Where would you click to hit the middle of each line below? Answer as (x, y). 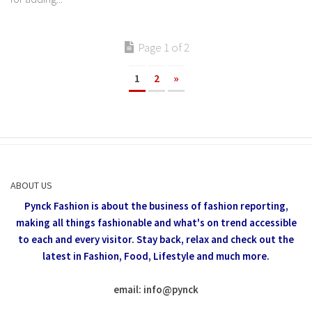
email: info (138, 290)
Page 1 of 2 (163, 48)
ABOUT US (31, 186)
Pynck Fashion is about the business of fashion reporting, (156, 206)
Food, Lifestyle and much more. (197, 256)
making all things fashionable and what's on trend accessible (156, 223)
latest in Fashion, (82, 256)
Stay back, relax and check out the (215, 240)
